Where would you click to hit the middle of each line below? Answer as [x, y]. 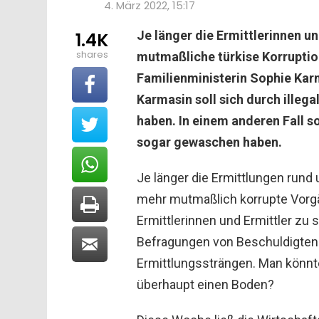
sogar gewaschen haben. [209, 142]
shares [92, 54]
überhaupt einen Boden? [205, 284]
